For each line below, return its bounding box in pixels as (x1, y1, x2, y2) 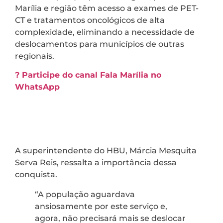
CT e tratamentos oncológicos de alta (15, 15, 165, 25)
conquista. (15, 170, 57, 180)
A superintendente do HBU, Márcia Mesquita (15, 146, 197, 156)
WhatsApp (15, 82, 60, 92)
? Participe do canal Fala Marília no (15, 70, 161, 80)
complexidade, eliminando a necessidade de (15, 27, 195, 37)
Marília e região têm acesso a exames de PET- (15, 3, 199, 13)
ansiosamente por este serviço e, (35, 202, 167, 212)
